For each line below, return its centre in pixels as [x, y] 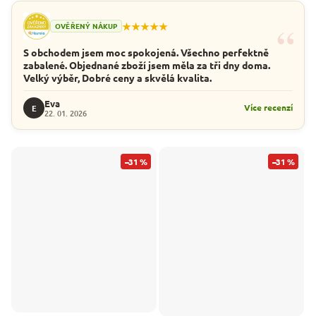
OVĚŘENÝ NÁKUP [86, 25]
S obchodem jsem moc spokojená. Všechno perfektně [146, 52]
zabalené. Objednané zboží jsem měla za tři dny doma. [147, 65]
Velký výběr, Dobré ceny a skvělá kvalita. [117, 77]
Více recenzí [268, 108]
